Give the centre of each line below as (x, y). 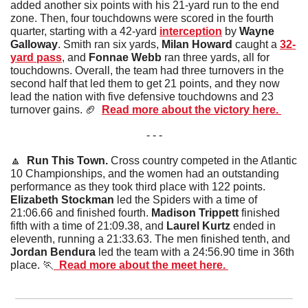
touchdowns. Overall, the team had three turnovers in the (147, 70)
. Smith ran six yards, (110, 44)
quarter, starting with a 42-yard (85, 31)
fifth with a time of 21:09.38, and (88, 225)
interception (191, 31)
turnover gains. (48, 109)
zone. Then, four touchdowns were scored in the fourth (142, 18)
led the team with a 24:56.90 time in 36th (195, 252)
